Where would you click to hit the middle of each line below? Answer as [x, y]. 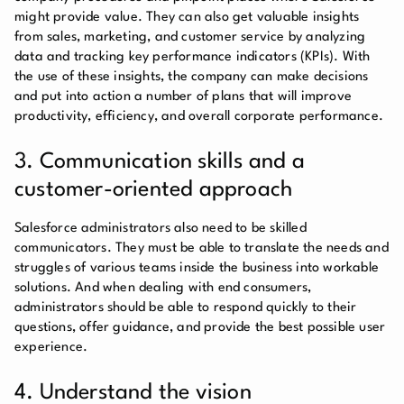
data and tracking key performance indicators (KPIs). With [193, 57]
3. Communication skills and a [160, 162]
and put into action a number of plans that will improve [184, 96]
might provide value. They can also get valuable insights [187, 17]
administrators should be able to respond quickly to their [186, 308]
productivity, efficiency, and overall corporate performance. [199, 116]
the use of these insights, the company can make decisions [192, 77]
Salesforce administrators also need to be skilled [161, 228]
